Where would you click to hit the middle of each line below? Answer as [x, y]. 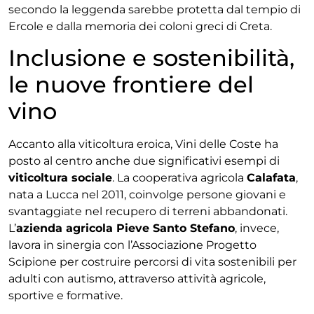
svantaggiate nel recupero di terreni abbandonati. [148, 212]
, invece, [257, 228]
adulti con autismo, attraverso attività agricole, [137, 279]
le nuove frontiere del [131, 85]
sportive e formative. [66, 296]
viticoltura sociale [60, 178]
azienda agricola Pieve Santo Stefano [125, 228]
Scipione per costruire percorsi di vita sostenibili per [152, 262]
